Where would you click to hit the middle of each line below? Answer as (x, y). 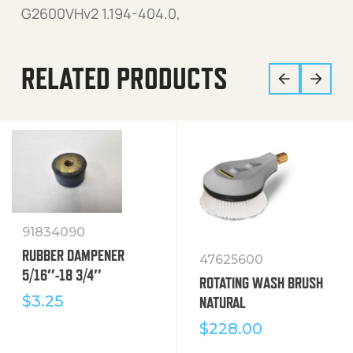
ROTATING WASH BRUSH (261, 282)
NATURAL (223, 302)
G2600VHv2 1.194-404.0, (101, 13)
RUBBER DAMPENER (73, 255)
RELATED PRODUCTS (124, 78)
